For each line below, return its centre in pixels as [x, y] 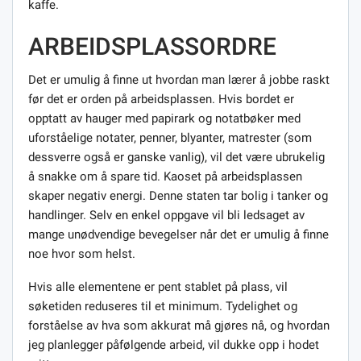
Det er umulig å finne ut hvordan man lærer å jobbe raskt [179, 79]
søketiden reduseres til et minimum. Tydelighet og [163, 306]
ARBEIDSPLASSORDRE [152, 46]
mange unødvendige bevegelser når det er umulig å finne [178, 234]
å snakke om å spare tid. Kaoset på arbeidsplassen [165, 176]
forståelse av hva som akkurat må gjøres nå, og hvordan [179, 325]
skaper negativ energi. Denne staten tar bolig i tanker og [178, 195]
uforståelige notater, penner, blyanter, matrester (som [170, 137]
